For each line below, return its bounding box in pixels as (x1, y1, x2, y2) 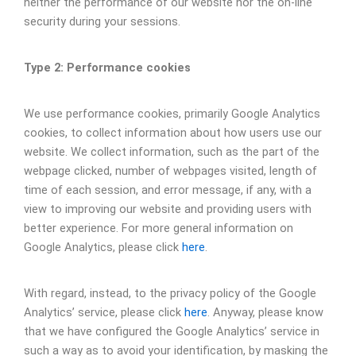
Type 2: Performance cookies (24, 60, 191, 75)
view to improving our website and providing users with (24, 201, 311, 216)
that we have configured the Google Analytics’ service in (24, 323, 319, 339)
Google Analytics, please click (24, 239, 182, 254)
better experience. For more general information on (24, 220, 293, 235)
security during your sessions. (24, 14, 180, 29)
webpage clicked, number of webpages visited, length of (24, 163, 317, 178)
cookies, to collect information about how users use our (24, 125, 322, 140)
